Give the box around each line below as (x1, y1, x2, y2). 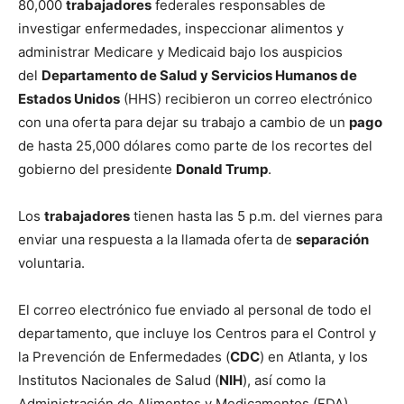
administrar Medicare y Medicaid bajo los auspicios (18, 43, 343, 61)
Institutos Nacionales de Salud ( (18, 372, 219, 390)
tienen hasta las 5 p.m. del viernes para (130, 207, 382, 225)
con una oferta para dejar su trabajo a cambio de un (18, 114, 349, 132)
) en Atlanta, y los (260, 348, 368, 366)
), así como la (243, 372, 326, 390)
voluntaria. (18, 254, 85, 272)
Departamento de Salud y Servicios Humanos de (41, 67, 357, 85)
